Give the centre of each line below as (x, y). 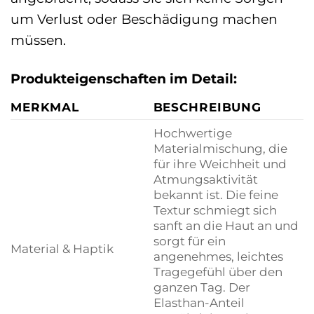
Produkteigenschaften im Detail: (124, 78)
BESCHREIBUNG (207, 107)
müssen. (38, 40)
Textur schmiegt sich (215, 210)
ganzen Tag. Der (202, 287)
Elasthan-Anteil (199, 303)
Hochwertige (192, 133)
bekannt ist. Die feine (216, 195)
